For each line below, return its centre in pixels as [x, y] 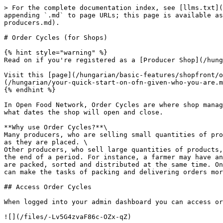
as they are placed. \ [46, 142]
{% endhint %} [30, 90]
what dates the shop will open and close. [84, 112]
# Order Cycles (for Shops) [56, 38]
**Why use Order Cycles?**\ [56, 127]
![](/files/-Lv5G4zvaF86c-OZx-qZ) [68, 217]
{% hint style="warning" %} [56, 53]
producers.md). [32, 23]
